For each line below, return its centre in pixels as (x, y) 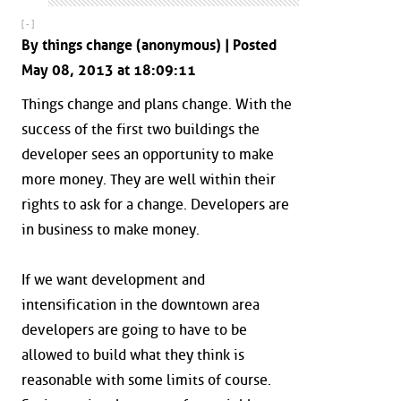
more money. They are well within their (149, 179)
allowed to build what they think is (133, 354)
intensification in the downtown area (141, 304)
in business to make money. (111, 229)
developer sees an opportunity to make (148, 154)
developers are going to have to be (134, 329)
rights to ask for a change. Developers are (155, 204)
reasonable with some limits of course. (146, 380)
